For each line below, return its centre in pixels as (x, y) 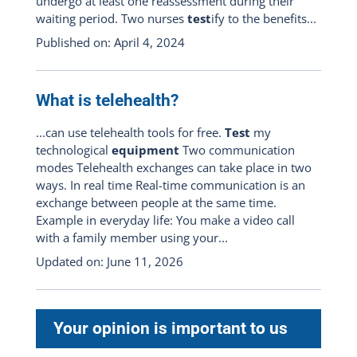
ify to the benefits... (263, 18)
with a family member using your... (131, 237)
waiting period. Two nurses (111, 18)
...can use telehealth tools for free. (130, 132)
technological (73, 150)
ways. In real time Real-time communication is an (170, 185)
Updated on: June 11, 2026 (109, 261)
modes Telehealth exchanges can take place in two (173, 167)
